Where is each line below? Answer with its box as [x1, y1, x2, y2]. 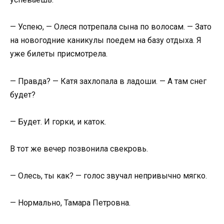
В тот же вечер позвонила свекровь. [10, 143, 148, 153]
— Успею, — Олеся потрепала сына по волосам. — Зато [10, 22, 211, 32]
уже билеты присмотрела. [10, 49, 107, 59]
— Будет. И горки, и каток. [10, 116, 106, 126]
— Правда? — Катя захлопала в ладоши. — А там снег [10, 76, 206, 86]
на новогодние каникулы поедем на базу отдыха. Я [10, 35, 201, 45]
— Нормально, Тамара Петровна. [10, 198, 130, 208]
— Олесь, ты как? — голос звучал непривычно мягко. [10, 171, 207, 181]
